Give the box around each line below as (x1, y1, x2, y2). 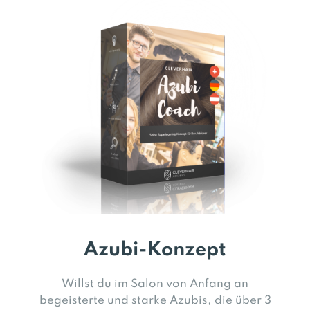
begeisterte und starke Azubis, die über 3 (39, 294, 271, 307)
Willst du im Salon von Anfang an (62, 277, 248, 290)
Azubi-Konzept (84, 239, 226, 260)
